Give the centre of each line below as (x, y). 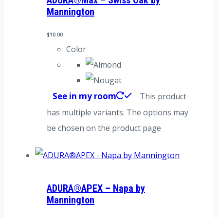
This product (163, 96)
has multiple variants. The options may (118, 112)
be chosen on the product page (104, 128)
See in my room (84, 96)
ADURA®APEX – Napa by (96, 189)
